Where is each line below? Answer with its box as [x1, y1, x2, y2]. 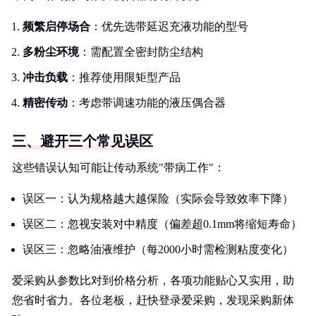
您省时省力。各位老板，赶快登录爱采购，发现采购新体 [12, 294, 294, 306]
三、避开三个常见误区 [12, 133, 153, 149]
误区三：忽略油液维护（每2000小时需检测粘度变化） [23, 243, 293, 255]
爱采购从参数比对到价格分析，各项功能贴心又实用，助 [12, 274, 294, 286]
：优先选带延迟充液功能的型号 [90, 20, 248, 32]
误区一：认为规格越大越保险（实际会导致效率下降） [23, 193, 293, 205]
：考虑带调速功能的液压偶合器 [68, 97, 226, 109]
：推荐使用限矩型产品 [68, 71, 181, 83]
